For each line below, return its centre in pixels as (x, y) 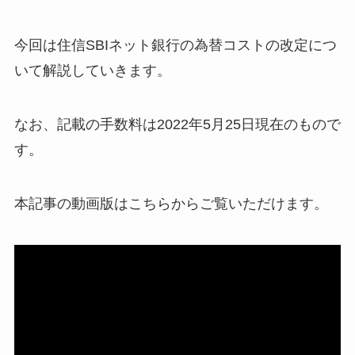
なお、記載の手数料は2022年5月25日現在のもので (177, 124)
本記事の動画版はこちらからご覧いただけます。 (171, 203)
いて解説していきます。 (92, 71)
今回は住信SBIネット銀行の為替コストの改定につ (175, 46)
